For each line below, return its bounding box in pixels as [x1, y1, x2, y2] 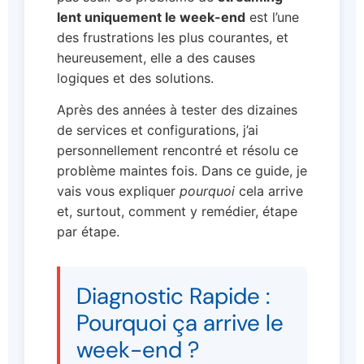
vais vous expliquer [57, 183, 180, 200]
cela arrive [235, 183, 303, 200]
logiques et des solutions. [57, 69, 214, 86]
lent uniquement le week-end [57, 8, 245, 25]
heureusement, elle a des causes [57, 49, 255, 66]
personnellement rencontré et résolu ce [57, 142, 298, 159]
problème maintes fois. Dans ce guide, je [57, 162, 307, 180]
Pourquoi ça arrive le [76, 308, 284, 339]
